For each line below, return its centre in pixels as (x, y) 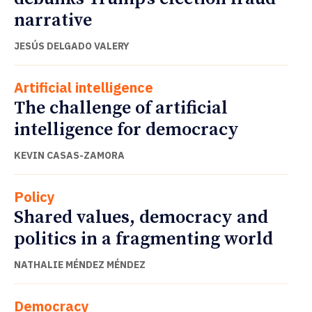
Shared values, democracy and (141, 217)
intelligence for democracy (126, 130)
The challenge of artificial (121, 108)
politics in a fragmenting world (143, 239)
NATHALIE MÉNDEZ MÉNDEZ (80, 264)
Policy (34, 196)
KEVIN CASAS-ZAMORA (69, 155)
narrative (53, 20)
